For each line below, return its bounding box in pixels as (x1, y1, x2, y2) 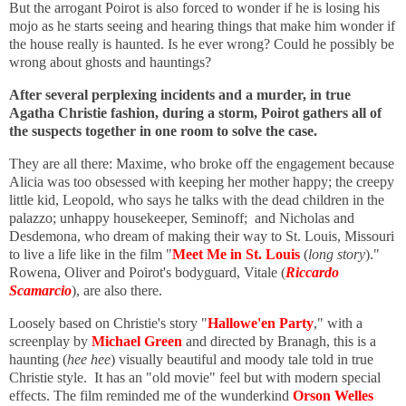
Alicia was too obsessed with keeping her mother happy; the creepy (9, 173, 394, 189)
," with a (314, 314, 362, 331)
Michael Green (92, 333, 182, 349)
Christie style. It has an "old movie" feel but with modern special (9, 369, 381, 385)
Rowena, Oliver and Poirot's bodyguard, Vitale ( (9, 264, 285, 280)
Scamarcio (9, 282, 72, 298)
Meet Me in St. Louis (172, 246, 300, 262)
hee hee (67, 351, 111, 367)
